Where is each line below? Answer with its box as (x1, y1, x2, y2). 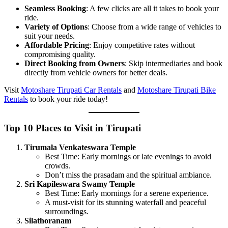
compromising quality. (24, 50, 96, 59)
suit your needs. (24, 32, 75, 41)
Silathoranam (24, 216, 71, 225)
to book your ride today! (28, 95, 108, 104)
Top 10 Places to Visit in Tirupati (4, 122, 141, 133)
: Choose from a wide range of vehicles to (88, 22, 221, 32)
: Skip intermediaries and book (125, 59, 222, 68)
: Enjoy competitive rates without (89, 41, 195, 50)
